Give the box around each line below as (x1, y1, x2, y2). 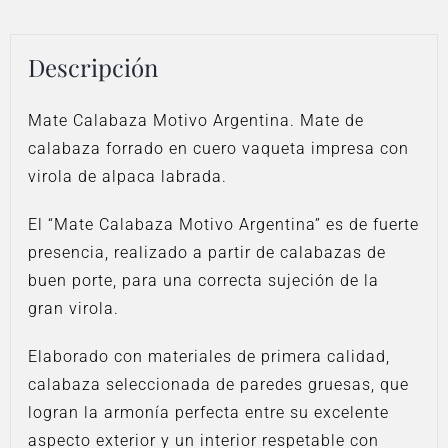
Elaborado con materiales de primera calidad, (28, 347, 391, 367)
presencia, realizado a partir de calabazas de (28, 243, 387, 263)
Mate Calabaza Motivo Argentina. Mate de (28, 111, 365, 131)
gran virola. (28, 299, 120, 319)
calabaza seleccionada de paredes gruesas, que (28, 375, 410, 395)
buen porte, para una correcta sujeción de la (28, 271, 380, 291)
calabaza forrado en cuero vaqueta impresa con (28, 139, 410, 159)
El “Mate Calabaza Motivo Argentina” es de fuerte (28, 215, 420, 235)
